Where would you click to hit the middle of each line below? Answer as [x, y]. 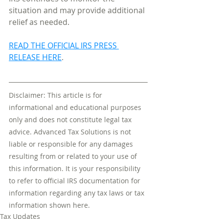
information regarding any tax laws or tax [77, 193]
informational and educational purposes [76, 107]
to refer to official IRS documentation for [76, 180]
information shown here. [49, 205]
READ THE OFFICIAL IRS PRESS [64, 45]
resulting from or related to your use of [74, 156]
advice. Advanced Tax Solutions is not [71, 131]
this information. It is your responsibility [76, 168]
